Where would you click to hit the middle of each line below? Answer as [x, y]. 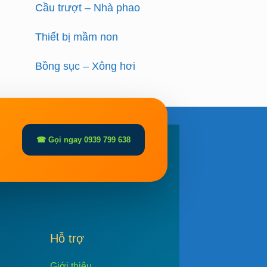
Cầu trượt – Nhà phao [88, 7]
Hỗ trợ [67, 238]
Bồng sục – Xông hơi [86, 66]
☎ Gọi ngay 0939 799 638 [83, 139]
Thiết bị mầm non [77, 37]
